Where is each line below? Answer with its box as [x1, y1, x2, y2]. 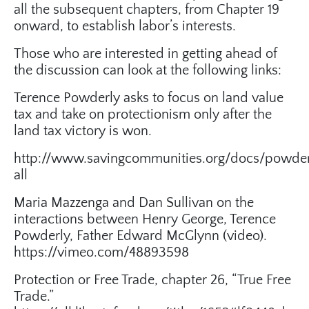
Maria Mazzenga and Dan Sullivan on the [14, 195, 254, 211]
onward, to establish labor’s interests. [14, 19, 236, 34]
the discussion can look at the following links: [14, 63, 281, 79]
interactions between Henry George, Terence [14, 212, 276, 228]
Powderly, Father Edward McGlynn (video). [14, 228, 267, 244]
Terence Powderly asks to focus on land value [14, 90, 283, 106]
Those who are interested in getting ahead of [14, 46, 277, 62]
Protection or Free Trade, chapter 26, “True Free [14, 272, 291, 288]
